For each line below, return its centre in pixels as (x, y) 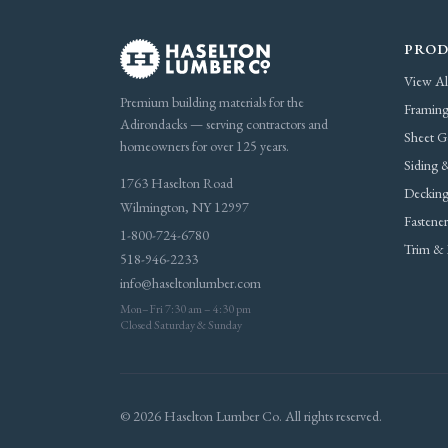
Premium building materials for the (212, 102)
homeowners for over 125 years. (204, 146)
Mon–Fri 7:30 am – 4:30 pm (185, 309)
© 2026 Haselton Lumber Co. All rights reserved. (251, 416)
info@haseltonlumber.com (190, 283)
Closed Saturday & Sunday (181, 325)
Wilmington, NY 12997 (184, 207)
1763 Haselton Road (176, 183)
